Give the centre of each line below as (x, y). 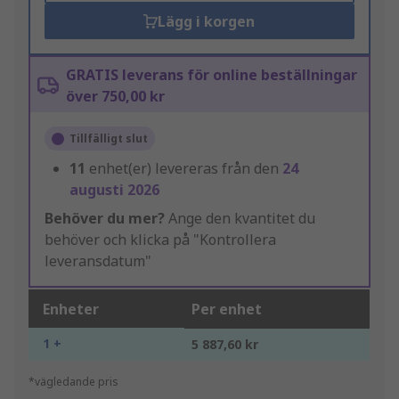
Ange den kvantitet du (240, 219)
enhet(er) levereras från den (186, 169)
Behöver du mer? (105, 219)
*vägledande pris (73, 382)
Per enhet (227, 309)
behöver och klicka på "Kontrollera (160, 240)
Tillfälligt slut (109, 139)
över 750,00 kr (115, 97)
